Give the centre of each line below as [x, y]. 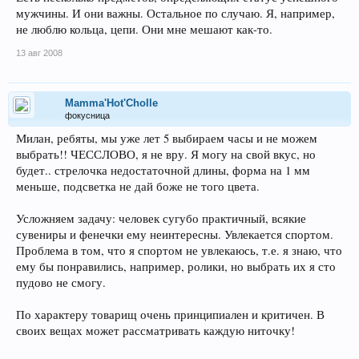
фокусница [87, 115]
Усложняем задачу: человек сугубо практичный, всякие [161, 218]
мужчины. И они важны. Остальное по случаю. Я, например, [175, 13]
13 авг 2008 [39, 52]
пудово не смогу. [61, 282]
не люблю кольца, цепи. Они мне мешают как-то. [144, 29]
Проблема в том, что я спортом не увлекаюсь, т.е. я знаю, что [179, 250]
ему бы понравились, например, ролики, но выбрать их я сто [176, 266]
